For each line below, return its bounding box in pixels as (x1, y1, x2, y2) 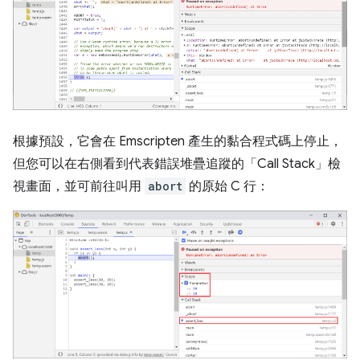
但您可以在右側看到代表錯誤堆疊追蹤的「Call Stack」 (13, 156, 328, 173)
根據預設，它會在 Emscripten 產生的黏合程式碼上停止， (13, 133, 342, 150)
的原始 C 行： (186, 178, 269, 195)
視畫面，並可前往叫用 (13, 178, 145, 195)
